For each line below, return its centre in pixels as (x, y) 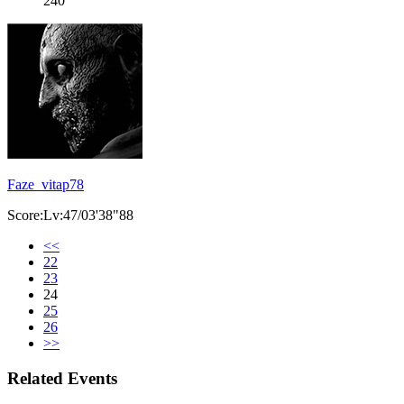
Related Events (62, 378)
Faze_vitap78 (46, 185)
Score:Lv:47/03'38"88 (70, 216)
